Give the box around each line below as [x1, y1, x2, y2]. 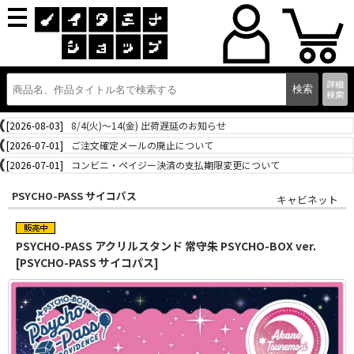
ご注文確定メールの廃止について [71, 138, 213, 152]
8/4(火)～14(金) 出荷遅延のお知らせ [71, 119, 226, 132]
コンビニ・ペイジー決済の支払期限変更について [71, 158, 280, 171]
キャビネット [277, 192, 338, 207]
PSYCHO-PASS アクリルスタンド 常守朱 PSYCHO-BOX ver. [16, 238, 316, 254]
